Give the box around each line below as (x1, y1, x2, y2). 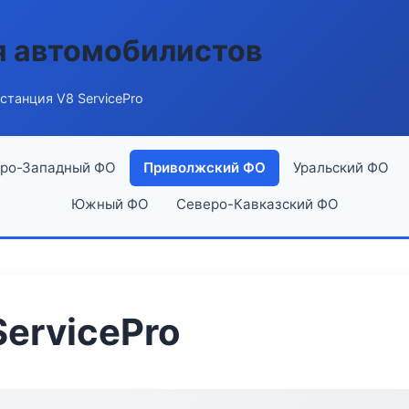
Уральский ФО (292, 159, 389, 176)
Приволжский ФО (142, 159, 266, 176)
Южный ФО (70, 195, 149, 213)
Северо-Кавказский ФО (175, 195, 339, 213)
